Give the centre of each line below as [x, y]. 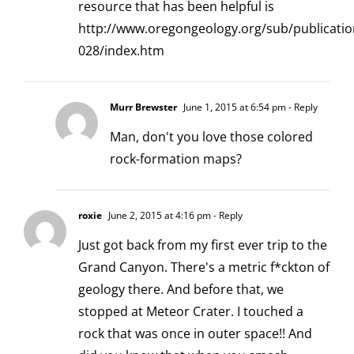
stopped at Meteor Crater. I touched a [191, 312]
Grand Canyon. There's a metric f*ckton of [204, 267]
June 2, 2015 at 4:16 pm [158, 216]
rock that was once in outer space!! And [195, 334]
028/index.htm [121, 51]
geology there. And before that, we [181, 290]
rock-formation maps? [176, 159]
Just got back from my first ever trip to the [203, 245]
